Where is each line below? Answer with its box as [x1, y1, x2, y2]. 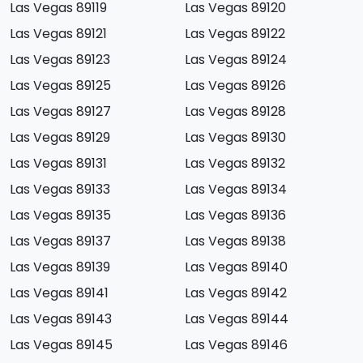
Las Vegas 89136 [185, 206, 286, 225]
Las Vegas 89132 [185, 154, 285, 173]
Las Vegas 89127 [10, 102, 111, 122]
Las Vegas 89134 [185, 180, 287, 199]
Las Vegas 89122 [185, 24, 285, 44]
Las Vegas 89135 [10, 206, 111, 225]
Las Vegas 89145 [10, 335, 113, 355]
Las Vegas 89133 [10, 180, 110, 199]
